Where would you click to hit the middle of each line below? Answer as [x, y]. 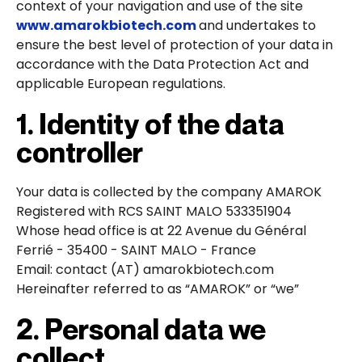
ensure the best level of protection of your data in [175, 44]
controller [80, 152]
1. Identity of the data [150, 123]
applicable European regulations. [121, 83]
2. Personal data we [141, 328]
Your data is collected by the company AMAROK [169, 192]
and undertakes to [257, 25]
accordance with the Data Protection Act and [162, 64]
